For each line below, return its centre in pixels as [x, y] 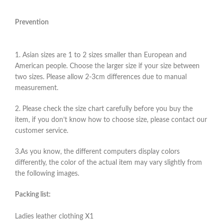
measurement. [37, 88]
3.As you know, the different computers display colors [97, 152]
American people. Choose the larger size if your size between [107, 66]
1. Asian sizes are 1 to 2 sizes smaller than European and [101, 55]
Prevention [32, 22]
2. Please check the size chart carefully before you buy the [104, 109]
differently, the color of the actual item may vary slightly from [109, 163]
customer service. [42, 131]
